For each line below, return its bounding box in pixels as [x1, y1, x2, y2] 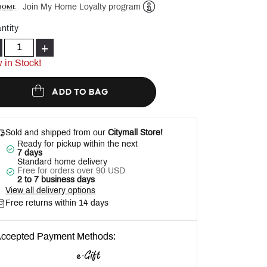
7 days [17, 150, 43, 158]
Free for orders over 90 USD [17, 167, 126, 176]
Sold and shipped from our [5, 129, 106, 138]
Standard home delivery [17, 159, 108, 167]
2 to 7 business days [17, 176, 95, 185]
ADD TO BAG [52, 88, 109, 97]
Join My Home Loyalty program [23, 3, 141, 11]
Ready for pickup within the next [17, 141, 138, 149]
